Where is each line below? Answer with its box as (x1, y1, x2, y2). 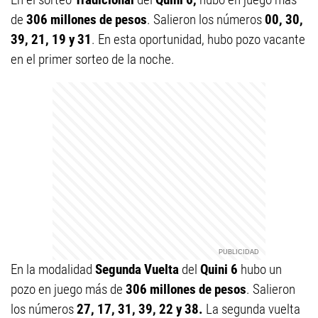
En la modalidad (11, 261, 92, 278)
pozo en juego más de (11, 281, 123, 297)
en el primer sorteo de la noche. (11, 51, 175, 67)
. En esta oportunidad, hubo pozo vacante (92, 31, 305, 48)
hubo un (238, 261, 282, 278)
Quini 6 (200, 261, 238, 278)
